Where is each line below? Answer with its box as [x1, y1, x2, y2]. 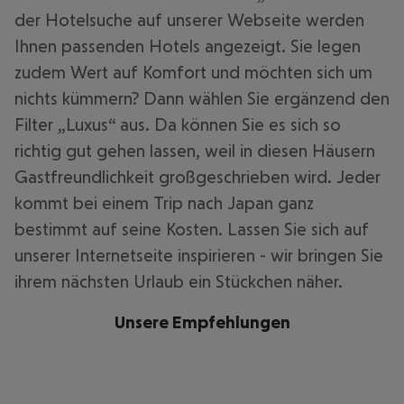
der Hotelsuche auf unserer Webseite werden [14, 10, 364, 30]
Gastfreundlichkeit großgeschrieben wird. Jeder [14, 167, 381, 187]
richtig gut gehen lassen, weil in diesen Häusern [14, 141, 375, 161]
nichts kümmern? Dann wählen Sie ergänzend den [14, 88, 390, 108]
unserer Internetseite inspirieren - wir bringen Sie [14, 245, 383, 265]
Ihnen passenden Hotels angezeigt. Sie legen [14, 36, 361, 56]
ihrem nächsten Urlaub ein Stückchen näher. [14, 271, 343, 291]
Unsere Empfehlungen [114, 312, 290, 332]
